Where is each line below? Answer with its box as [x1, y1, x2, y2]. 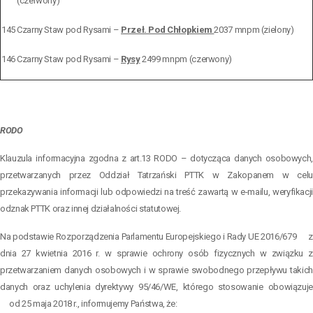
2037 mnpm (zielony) [214, 24, 294, 35]
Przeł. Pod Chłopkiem [121, 24, 214, 35]
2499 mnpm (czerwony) [140, 53, 233, 64]
